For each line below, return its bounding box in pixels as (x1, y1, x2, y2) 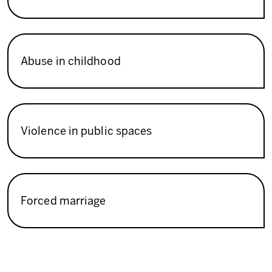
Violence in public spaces (21, 123, 152, 138)
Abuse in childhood (21, 53, 121, 68)
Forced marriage (21, 193, 106, 208)
